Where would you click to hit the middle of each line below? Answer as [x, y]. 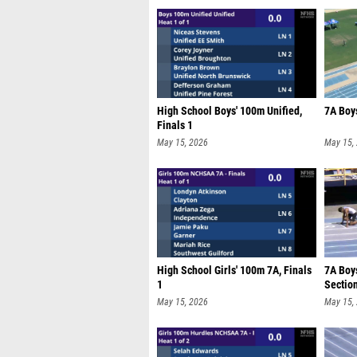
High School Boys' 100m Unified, [229, 111]
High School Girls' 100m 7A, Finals [234, 271]
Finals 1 [175, 126]
